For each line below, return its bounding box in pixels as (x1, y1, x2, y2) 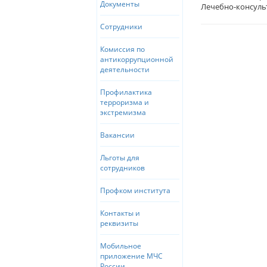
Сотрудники (100, 21, 142, 32)
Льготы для (100, 153, 139, 163)
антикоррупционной (100, 54, 173, 64)
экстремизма (100, 107, 146, 117)
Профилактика (100, 87, 152, 97)
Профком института (100, 185, 170, 195)
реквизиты (100, 218, 138, 228)
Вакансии (100, 130, 135, 140)
